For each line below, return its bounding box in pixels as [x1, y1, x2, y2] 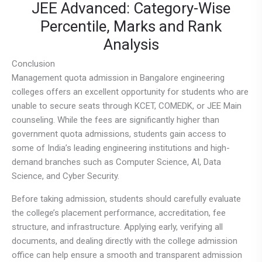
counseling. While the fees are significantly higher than [12, 114, 219, 125]
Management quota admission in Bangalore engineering [12, 72, 225, 83]
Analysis [103, 35, 159, 53]
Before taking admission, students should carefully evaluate [12, 193, 241, 204]
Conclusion [12, 58, 55, 69]
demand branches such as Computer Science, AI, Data [12, 156, 221, 167]
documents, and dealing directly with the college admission [12, 235, 237, 246]
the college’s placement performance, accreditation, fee [12, 207, 226, 218]
